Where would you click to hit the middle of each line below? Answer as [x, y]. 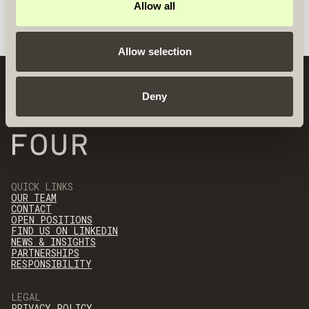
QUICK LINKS [42, 186]
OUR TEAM [34, 197]
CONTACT [31, 208]
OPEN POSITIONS [52, 219]
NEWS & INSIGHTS [53, 241]
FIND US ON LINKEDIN [64, 230]
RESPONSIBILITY [51, 263]
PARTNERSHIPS [45, 252]
